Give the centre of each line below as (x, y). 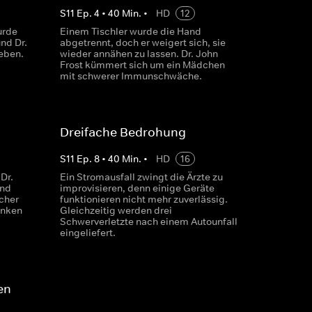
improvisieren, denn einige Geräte (137, 188)
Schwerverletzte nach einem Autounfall (148, 221)
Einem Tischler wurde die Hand (130, 31)
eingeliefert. (87, 233)
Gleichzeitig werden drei (116, 210)
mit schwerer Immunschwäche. (131, 76)
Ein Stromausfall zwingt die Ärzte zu (141, 177)
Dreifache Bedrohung (123, 132)
